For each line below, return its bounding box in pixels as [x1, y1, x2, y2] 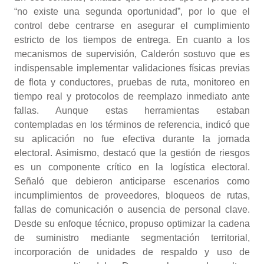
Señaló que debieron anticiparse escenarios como [14, 176, 250, 186]
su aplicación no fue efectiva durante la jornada [14, 134, 250, 144]
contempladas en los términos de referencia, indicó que [14, 120, 250, 130]
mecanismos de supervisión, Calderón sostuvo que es [14, 49, 250, 59]
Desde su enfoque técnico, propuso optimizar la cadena [14, 219, 250, 229]
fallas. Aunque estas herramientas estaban [14, 105, 250, 115]
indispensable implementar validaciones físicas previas [14, 63, 250, 73]
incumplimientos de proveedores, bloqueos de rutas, [14, 190, 250, 200]
